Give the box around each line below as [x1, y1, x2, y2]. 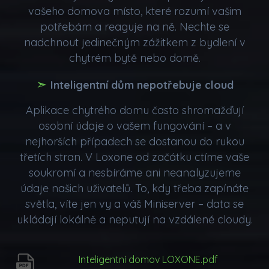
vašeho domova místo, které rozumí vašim [28, 4, 241, 18]
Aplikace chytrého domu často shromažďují [25, 103, 244, 117]
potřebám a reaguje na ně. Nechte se [40, 19, 229, 34]
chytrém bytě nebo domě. [68, 50, 201, 65]
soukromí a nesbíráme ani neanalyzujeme [28, 165, 241, 180]
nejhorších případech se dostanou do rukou [25, 134, 244, 148]
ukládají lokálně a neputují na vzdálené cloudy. [16, 212, 253, 226]
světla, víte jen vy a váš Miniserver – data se [25, 196, 244, 211]
